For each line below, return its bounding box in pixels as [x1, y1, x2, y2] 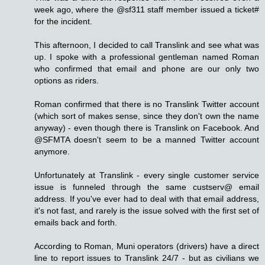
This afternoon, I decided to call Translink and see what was [34, 40, 259, 50]
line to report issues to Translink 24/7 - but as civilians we [34, 253, 259, 263]
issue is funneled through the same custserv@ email [34, 182, 259, 192]
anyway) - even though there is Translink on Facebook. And [34, 123, 259, 133]
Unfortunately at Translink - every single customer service [34, 170, 259, 180]
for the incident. [34, 17, 92, 27]
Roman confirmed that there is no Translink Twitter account [34, 99, 259, 109]
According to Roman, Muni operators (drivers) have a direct [34, 241, 259, 251]
